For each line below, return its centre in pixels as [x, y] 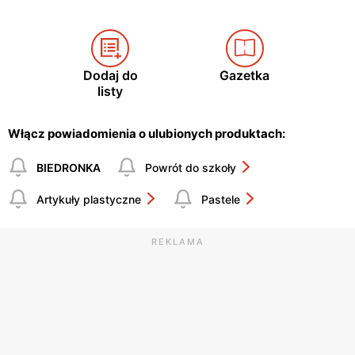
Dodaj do [110, 76]
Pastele [221, 199]
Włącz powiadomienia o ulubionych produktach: [147, 134]
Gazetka [245, 76]
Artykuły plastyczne [89, 199]
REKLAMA [177, 242]
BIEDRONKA [69, 167]
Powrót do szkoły [191, 167]
